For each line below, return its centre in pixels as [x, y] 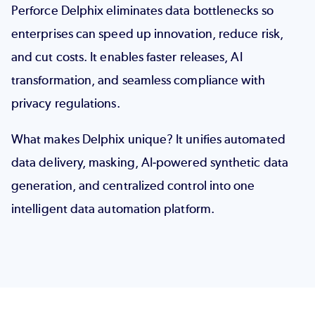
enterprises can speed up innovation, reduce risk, [147, 33]
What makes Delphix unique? [92, 140]
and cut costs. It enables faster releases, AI [127, 57]
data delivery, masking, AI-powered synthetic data [150, 163]
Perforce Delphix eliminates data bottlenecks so [142, 10]
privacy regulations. [67, 103]
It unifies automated [229, 140]
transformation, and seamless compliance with [139, 80]
